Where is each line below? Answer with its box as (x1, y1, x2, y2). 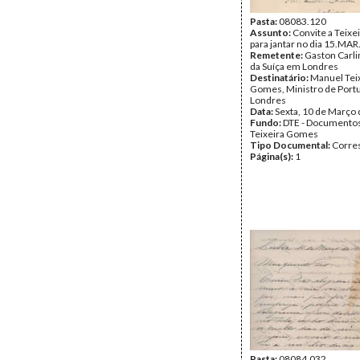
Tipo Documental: (250, 139, 332, 151)
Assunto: (250, 27, 292, 39)
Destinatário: (250, 72, 310, 84)
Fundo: (250, 117, 283, 129)
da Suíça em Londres (250, 60, 338, 72)
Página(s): (250, 150, 295, 162)
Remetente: (250, 49, 305, 61)
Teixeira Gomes (250, 128, 318, 140)
